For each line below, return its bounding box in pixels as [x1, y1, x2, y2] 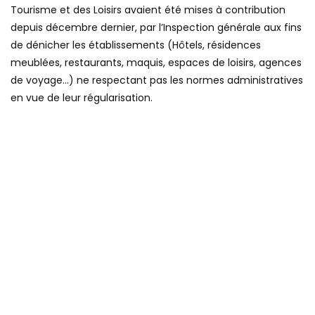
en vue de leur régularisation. [11, 91, 153, 105]
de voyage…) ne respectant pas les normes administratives [11, 73, 303, 88]
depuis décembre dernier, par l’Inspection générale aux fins [11, 20, 302, 35]
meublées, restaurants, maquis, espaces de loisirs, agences [11, 56, 302, 70]
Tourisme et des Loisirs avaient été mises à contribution [11, 3, 285, 18]
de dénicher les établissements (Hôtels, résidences [11, 38, 261, 53]
